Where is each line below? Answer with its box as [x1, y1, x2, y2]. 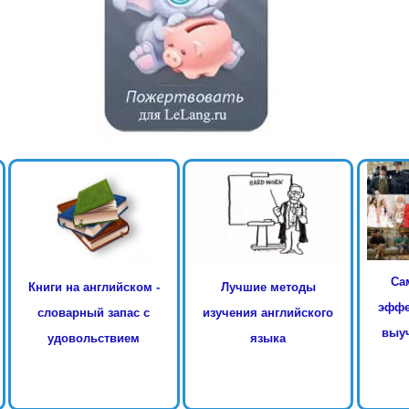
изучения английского [203, 305, 334, 320]
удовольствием [47, 330, 141, 345]
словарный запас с [37, 305, 151, 320]
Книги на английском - [27, 279, 160, 294]
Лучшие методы [220, 279, 316, 294]
